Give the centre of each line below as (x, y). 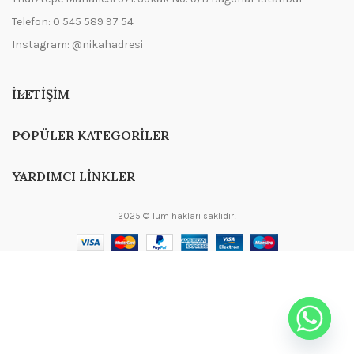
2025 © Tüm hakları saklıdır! (177, 216)
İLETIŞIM (41, 94)
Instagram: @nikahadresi (77, 44)
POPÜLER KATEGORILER (90, 135)
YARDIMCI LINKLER (73, 176)
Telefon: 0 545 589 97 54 (73, 21)
